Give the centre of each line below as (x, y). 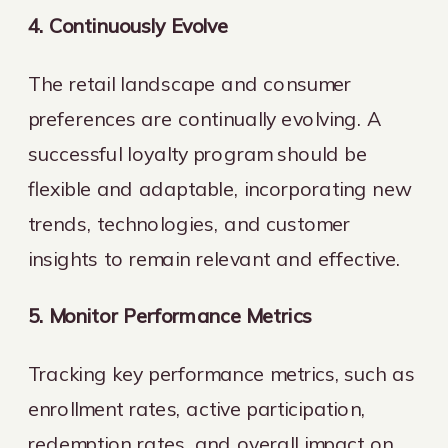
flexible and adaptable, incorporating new (220, 188)
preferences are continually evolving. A (204, 118)
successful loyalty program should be (197, 153)
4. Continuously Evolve (128, 26)
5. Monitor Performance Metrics (170, 316)
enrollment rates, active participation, (197, 408)
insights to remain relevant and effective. (214, 258)
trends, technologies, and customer (189, 223)
